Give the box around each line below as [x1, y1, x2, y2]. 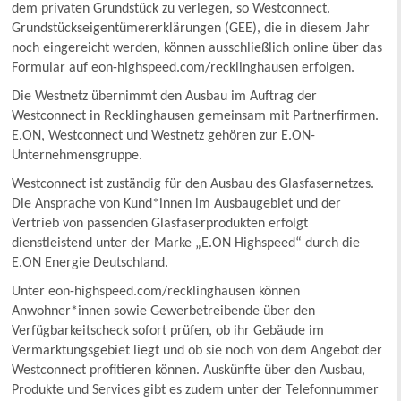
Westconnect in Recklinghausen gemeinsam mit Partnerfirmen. [12, 108, 380, 124]
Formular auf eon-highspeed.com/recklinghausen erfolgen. [12, 60, 355, 75]
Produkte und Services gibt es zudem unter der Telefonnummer [12, 382, 380, 397]
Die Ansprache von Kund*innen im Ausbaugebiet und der [12, 196, 342, 211]
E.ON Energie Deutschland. [12, 255, 176, 270]
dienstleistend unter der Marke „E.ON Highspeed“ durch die [12, 235, 361, 251]
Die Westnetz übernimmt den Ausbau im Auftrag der [12, 89, 318, 104]
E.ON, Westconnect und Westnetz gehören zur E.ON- [12, 128, 316, 143]
